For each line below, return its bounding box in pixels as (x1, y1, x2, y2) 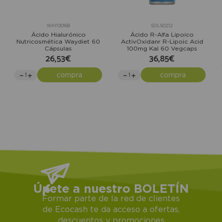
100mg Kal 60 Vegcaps (126, 45, 197, 52)
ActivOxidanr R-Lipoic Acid (120, 38, 203, 45)
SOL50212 (151, 23, 173, 29)
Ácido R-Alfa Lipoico (130, 31, 194, 38)
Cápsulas (45, 45, 72, 52)
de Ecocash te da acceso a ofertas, (42, 204, 180, 214)
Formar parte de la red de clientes (42, 193, 180, 203)
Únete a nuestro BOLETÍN (33, 181, 189, 195)
